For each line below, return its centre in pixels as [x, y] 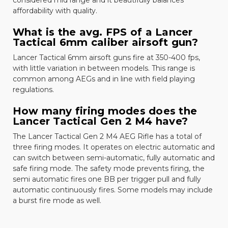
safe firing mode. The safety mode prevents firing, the [108, 168]
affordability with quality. [55, 10]
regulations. [33, 89]
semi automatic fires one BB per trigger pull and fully [107, 179]
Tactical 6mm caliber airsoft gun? [105, 42]
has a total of [177, 136]
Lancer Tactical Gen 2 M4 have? [100, 121]
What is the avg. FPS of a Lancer [103, 32]
